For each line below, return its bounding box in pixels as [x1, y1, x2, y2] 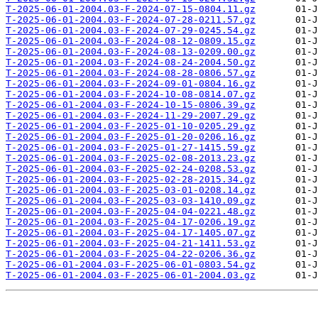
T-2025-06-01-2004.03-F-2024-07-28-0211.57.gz [6, 14, 256, 26]
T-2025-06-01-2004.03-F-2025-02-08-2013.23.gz [6, 153, 256, 164]
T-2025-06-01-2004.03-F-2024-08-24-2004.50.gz [6, 57, 256, 68]
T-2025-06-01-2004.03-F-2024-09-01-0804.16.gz [6, 78, 256, 89]
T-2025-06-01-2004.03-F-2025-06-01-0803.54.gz [6, 259, 256, 270]
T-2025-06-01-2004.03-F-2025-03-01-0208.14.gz [6, 185, 256, 196]
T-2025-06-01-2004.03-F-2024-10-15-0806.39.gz [6, 99, 256, 111]
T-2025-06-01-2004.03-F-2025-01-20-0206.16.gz [6, 131, 256, 143]
